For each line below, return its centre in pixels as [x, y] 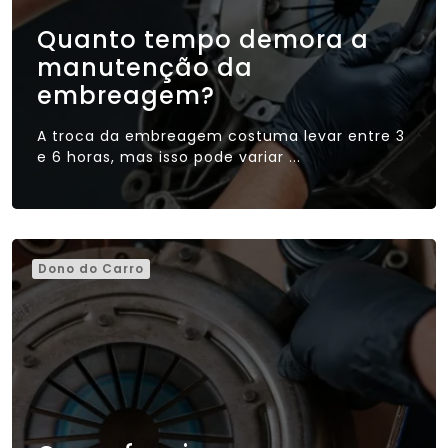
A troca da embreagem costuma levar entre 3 [221, 135]
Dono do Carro [91, 268]
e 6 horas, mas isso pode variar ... [169, 156]
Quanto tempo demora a [203, 39]
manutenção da [145, 67]
